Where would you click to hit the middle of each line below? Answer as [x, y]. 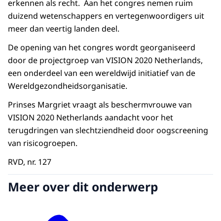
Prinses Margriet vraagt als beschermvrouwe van [100, 105]
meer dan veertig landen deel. [64, 29]
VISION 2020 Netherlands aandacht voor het [91, 118]
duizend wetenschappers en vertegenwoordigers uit [106, 16]
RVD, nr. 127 [30, 162]
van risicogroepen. [43, 143]
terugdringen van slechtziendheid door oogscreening [108, 130]
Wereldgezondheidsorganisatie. [68, 86]
